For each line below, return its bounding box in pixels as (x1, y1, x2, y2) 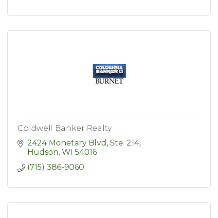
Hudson (27, 147, 58, 157)
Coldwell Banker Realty (18, 124, 111, 133)
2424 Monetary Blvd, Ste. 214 (27, 138, 139, 148)
